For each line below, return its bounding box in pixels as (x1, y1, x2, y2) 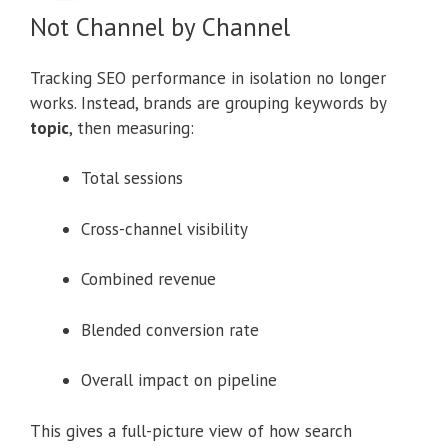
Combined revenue (81, 268, 216, 291)
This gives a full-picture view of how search (30, 419, 352, 442)
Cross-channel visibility (81, 217, 248, 240)
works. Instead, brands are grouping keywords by (30, 91, 386, 114)
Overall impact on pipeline (81, 369, 277, 392)
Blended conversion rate (81, 318, 259, 341)
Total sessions (81, 167, 183, 190)
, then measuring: (69, 116, 194, 139)
